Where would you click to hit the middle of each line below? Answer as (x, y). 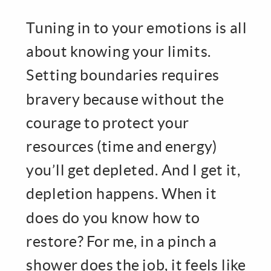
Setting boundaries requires (123, 75)
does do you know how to (113, 217)
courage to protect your (108, 122)
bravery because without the (125, 99)
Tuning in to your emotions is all (137, 28)
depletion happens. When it (121, 194)
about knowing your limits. (119, 51)
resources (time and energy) (122, 146)
